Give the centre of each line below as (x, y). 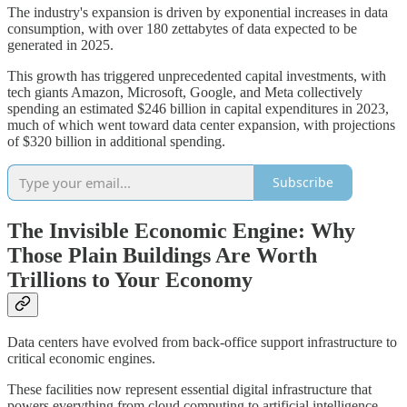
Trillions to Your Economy (130, 279)
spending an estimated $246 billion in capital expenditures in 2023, (198, 108)
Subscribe (303, 183)
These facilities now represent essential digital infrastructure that (189, 390)
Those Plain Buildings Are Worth (162, 255)
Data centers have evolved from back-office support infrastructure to (202, 342)
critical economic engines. (81, 359)
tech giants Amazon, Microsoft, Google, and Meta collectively (185, 92)
